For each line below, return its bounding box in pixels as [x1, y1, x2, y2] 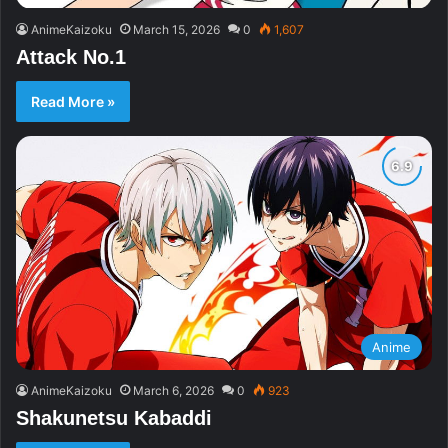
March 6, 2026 [133, 382, 214, 398]
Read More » [31, 92, 115, 110]
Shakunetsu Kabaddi [16, 406, 212, 429]
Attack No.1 [16, 45, 126, 68]
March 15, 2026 [133, 21, 220, 37]
